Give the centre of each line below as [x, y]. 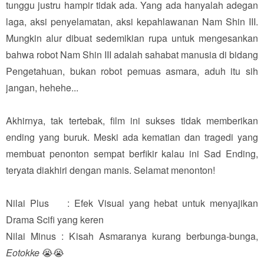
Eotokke [24, 252]
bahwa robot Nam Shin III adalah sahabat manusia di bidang [132, 54]
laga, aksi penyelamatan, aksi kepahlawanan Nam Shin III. [132, 21]
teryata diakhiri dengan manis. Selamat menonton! [110, 170]
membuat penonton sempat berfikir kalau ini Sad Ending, [132, 153]
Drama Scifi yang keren [55, 219]
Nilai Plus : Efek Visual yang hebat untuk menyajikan [132, 203]
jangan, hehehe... [42, 87]
